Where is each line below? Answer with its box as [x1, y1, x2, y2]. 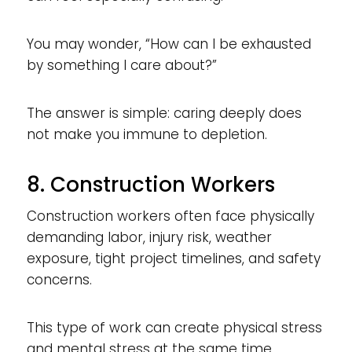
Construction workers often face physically [26, 206, 314, 225]
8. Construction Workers [26, 170, 275, 199]
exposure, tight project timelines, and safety [26, 248, 321, 268]
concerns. [26, 269, 92, 289]
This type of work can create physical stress [26, 317, 322, 337]
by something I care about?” [26, 55, 217, 75]
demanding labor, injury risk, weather [26, 227, 272, 247]
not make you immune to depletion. [26, 124, 267, 144]
